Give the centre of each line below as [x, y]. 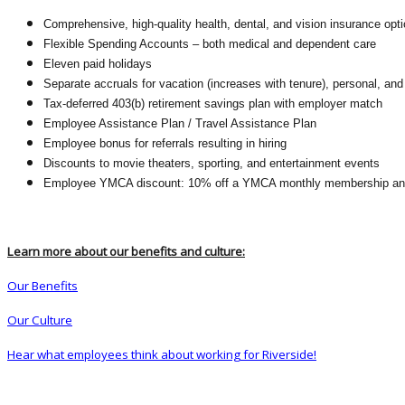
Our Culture [40, 320]
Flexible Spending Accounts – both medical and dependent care [210, 43]
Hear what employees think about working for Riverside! [162, 354]
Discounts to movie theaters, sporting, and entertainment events [212, 163]
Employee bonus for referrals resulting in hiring [165, 143]
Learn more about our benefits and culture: [126, 251]
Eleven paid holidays [98, 63]
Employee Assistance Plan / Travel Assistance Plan [180, 123]
